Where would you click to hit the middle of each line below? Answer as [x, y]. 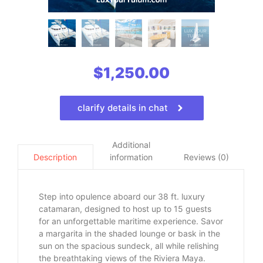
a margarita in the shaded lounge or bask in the [129, 233]
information [131, 157]
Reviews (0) [207, 157]
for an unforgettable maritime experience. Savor [131, 221]
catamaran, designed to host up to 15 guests [125, 209]
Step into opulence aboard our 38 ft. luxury [122, 196]
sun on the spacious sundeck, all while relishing [129, 246]
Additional [131, 145]
